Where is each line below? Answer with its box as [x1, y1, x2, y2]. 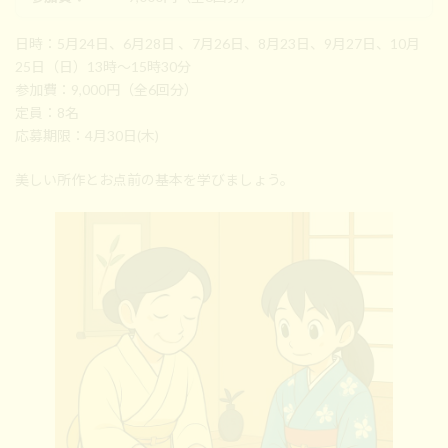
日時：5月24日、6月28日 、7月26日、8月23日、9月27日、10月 [15, 35, 420, 53]
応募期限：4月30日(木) [15, 127, 159, 145]
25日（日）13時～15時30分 [15, 58, 191, 76]
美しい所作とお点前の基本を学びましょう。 [15, 171, 294, 189]
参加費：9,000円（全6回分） [15, 81, 198, 99]
